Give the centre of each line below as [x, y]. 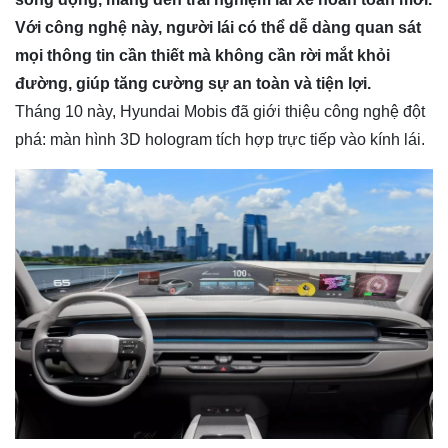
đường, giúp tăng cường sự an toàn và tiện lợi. [193, 84]
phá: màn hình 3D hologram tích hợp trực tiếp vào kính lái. [220, 140]
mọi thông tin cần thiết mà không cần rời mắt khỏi [202, 56]
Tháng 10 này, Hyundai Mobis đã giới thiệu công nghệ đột [220, 112]
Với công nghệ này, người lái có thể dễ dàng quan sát [218, 28]
